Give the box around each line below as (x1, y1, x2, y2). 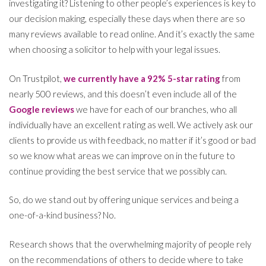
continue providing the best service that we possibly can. (9, 165, 227, 176)
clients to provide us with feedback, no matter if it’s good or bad (9, 134, 256, 145)
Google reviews (9, 103, 74, 115)
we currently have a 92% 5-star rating (64, 72, 220, 84)
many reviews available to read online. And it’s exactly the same (9, 28, 255, 40)
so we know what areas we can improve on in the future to (9, 150, 235, 161)
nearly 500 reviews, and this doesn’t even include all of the (9, 88, 237, 99)
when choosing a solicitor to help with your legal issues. (9, 44, 220, 55)
